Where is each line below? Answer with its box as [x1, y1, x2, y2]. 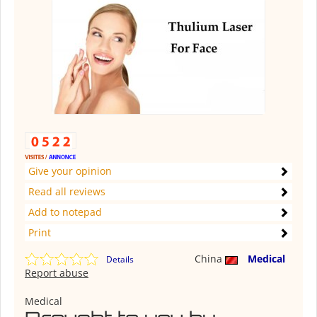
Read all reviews [28, 185, 105, 199]
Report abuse [25, 266, 88, 280]
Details [106, 253, 134, 266]
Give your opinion [28, 164, 112, 178]
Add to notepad [28, 205, 102, 219]
